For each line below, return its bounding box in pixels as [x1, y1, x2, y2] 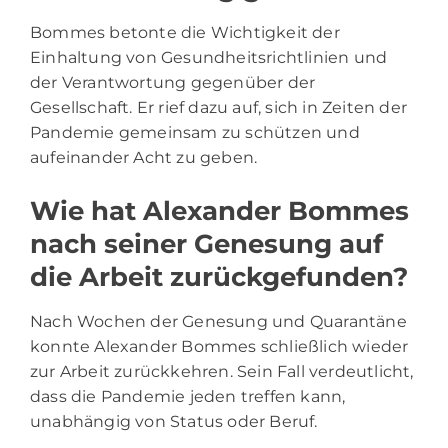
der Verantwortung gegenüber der [30, 73, 316, 93]
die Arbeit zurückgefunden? [30, 261, 408, 294]
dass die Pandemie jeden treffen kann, [30, 387, 346, 407]
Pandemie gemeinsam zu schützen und [30, 123, 360, 143]
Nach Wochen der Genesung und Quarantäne [30, 312, 407, 332]
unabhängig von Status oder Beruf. [30, 412, 318, 432]
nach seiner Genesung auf [30, 228, 383, 261]
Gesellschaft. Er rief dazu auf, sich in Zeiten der [30, 98, 408, 118]
